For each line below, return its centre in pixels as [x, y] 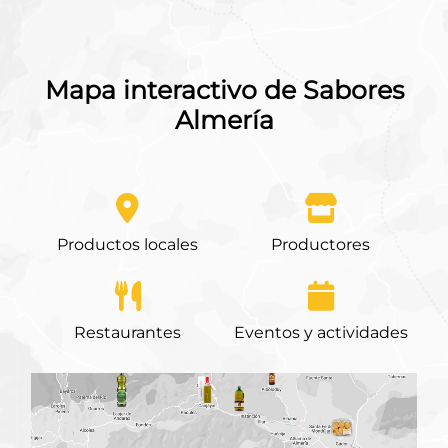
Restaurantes [127, 332]
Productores [320, 244]
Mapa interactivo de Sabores [224, 89]
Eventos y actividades [320, 332]
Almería [224, 119]
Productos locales [127, 244]
